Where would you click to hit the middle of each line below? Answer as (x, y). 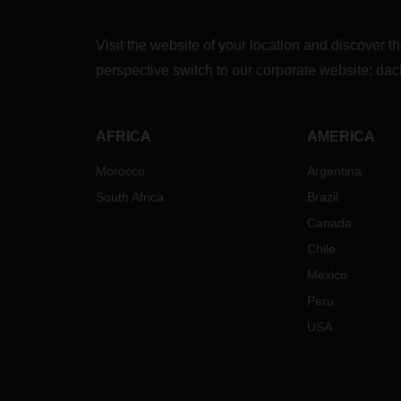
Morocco (120, 171)
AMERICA (341, 137)
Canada (329, 223)
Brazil (322, 197)
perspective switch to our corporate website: (236, 70)
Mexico (327, 275)
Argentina (334, 171)
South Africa (130, 197)
